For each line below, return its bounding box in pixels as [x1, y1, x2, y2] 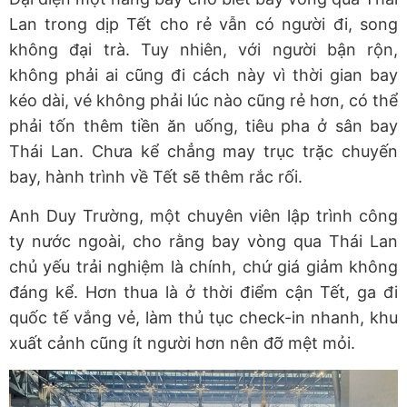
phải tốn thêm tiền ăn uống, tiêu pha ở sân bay [9, 115, 398, 135]
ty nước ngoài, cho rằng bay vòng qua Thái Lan [9, 231, 398, 251]
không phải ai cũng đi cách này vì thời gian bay [9, 65, 398, 84]
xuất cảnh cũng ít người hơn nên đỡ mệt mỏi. [9, 333, 355, 352]
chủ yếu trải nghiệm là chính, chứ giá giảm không [9, 256, 398, 276]
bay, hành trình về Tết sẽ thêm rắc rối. [9, 166, 303, 186]
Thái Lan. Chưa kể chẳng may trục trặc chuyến [9, 141, 398, 161]
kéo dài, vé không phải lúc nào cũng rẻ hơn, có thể [9, 90, 398, 110]
